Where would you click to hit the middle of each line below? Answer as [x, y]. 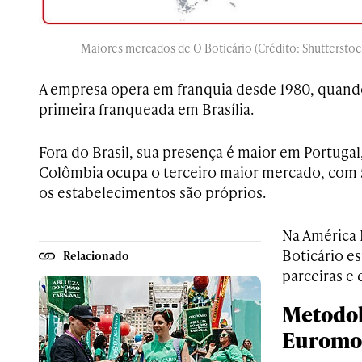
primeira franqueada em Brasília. [146, 109]
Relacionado [96, 255]
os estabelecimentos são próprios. [152, 192]
